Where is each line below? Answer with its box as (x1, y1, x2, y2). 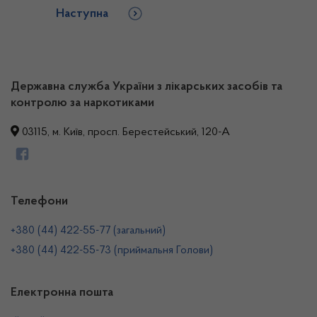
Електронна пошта (11, 287, 113, 299)
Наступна (56, 8, 109, 21)
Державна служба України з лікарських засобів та (11, 81, 282, 93)
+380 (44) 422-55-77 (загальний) (11, 225, 166, 236)
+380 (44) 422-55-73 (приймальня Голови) (11, 245, 213, 256)
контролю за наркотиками (11, 97, 154, 110)
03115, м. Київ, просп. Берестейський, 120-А (19, 127, 230, 138)
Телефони (11, 195, 68, 208)
